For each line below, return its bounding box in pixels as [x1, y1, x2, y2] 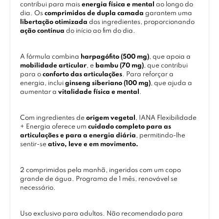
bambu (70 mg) [95, 63, 144, 69]
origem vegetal [86, 115, 135, 121]
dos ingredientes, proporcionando [88, 19, 195, 25]
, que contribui [144, 63, 188, 69]
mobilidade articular [20, 63, 87, 69]
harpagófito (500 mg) [81, 54, 149, 60]
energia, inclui [20, 80, 65, 87]
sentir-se [20, 141, 48, 148]
